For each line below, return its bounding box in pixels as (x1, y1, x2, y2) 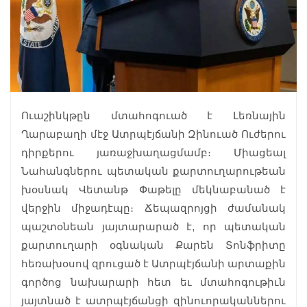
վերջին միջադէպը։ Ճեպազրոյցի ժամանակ (21, 202, 286, 214)
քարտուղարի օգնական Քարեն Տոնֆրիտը (21, 239, 286, 251)
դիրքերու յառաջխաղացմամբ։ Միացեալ (21, 147, 286, 159)
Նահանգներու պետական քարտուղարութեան (21, 165, 286, 177)
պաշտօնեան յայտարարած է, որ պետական (21, 221, 286, 233)
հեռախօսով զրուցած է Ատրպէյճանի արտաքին (21, 258, 286, 270)
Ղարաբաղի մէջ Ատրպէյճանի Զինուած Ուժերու (21, 128, 286, 140)
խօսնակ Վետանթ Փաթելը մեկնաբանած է (21, 184, 286, 196)
